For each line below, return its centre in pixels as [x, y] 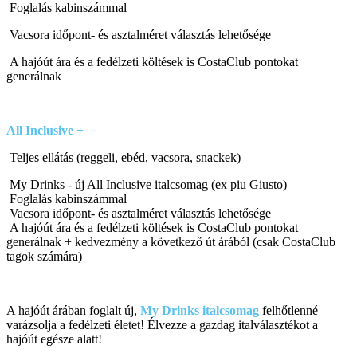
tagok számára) [44, 257]
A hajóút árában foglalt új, [73, 311]
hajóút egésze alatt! [54, 339]
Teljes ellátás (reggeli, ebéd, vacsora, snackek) [124, 158]
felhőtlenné [288, 311]
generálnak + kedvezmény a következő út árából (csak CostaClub [171, 242]
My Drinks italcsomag [200, 311]
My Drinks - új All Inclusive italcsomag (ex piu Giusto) [147, 185]
